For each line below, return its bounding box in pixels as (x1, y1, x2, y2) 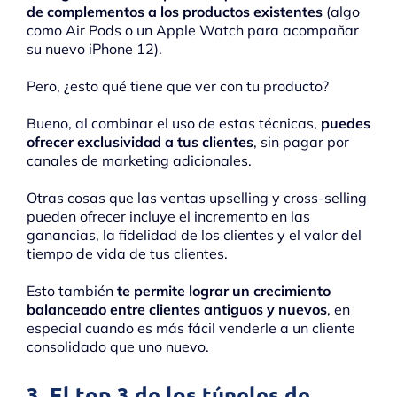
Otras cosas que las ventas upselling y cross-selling (27, 189, 367, 207)
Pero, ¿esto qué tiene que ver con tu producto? (27, 77, 329, 96)
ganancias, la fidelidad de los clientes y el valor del (27, 226, 362, 245)
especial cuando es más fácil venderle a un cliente (27, 319, 355, 338)
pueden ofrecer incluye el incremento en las (27, 207, 310, 226)
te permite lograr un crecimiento (117, 282, 331, 300)
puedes (321, 114, 370, 133)
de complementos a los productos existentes (27, 3, 323, 21)
